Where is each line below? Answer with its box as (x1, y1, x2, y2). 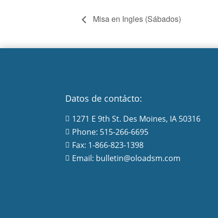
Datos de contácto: (65, 92, 143, 104)
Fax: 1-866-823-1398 (72, 139, 144, 150)
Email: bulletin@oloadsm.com (72, 152, 181, 163)
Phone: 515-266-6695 (72, 126, 149, 137)
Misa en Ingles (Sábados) (91, 13, 181, 24)
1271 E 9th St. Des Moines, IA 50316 (72, 113, 201, 124)
